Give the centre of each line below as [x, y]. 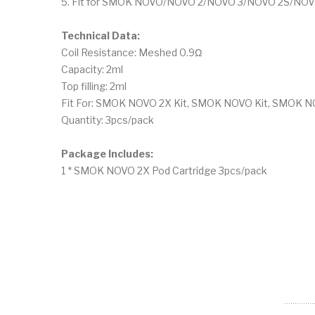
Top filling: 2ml [94, 86]
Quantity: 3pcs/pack [108, 120]
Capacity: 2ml [92, 69]
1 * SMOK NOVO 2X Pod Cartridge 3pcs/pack [164, 170]
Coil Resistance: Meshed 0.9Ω [131, 52]
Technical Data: [101, 35]
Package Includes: [107, 153]
